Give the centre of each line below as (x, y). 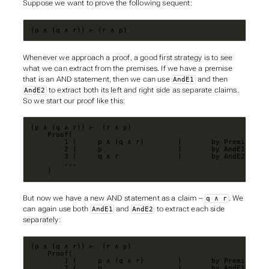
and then (212, 79)
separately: (42, 220)
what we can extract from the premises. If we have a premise (127, 68)
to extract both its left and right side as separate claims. (143, 90)
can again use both (56, 209)
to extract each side (189, 209)
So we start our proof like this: (74, 101)
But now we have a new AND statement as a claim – (114, 198)
